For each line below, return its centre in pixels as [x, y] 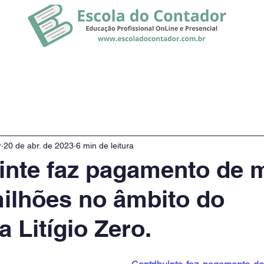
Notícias [244, 67]
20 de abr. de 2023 [39, 145]
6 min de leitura [105, 145]
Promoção [122, 67]
